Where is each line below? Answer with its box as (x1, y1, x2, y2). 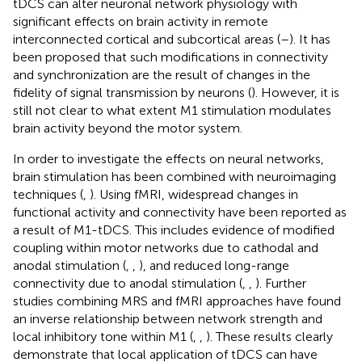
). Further (255, 275, 306, 291)
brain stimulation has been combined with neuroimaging (13, 168, 336, 184)
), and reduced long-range (139, 257, 289, 273)
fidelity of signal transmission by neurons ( (13, 84, 251, 100)
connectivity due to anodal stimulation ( (13, 275, 242, 291)
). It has (289, 31, 330, 47)
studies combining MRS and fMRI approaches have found (13, 293, 341, 309)
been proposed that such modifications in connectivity (13, 48, 328, 65)
